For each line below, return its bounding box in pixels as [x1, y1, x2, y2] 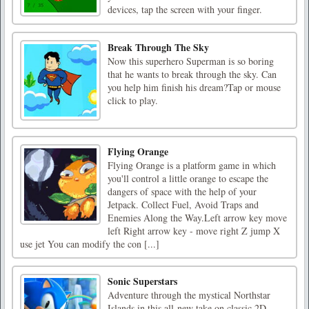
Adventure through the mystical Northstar [108, 288, 270, 301]
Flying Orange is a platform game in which [108, 158, 276, 172]
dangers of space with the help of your [108, 184, 257, 198]
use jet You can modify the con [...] [20, 237, 159, 250]
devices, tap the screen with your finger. [108, 2, 262, 16]
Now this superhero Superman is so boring [108, 54, 274, 68]
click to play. [108, 93, 158, 107]
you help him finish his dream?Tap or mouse [108, 80, 281, 94]
